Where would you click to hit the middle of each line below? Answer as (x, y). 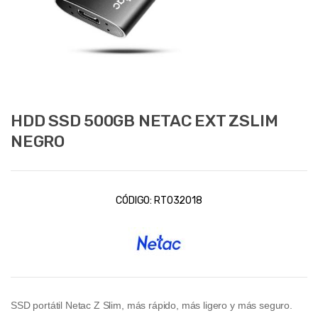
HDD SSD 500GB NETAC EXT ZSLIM (144, 120)
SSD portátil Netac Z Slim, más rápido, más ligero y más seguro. (152, 305)
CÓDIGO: (135, 200)
